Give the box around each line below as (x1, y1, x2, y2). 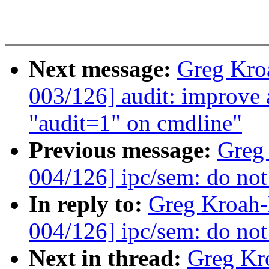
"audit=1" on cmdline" (29, 110, 242, 136)
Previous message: (29, 137, 217, 163)
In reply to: (29, 191, 148, 217)
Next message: (29, 56, 177, 82)
